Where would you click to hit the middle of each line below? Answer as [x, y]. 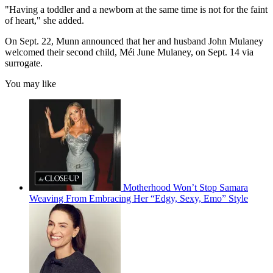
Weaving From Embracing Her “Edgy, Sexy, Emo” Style [139, 198]
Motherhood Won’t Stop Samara [186, 187]
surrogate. [24, 63]
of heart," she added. [44, 20]
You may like [30, 83]
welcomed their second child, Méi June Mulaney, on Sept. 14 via [129, 52]
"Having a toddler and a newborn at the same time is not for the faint [136, 9]
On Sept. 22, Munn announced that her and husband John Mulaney [134, 41]
